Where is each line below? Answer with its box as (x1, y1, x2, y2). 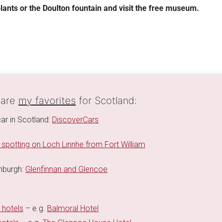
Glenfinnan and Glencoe (25, 165, 108, 174)
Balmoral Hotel (47, 204, 99, 214)
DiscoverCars (52, 115, 99, 125)
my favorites (18, 95, 76, 107)
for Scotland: (76, 95, 137, 107)
